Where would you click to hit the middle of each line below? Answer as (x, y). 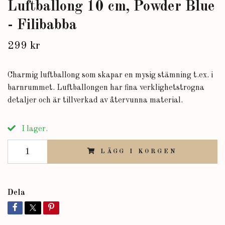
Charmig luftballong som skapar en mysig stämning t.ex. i (110, 75)
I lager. (34, 129)
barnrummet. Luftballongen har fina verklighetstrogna (106, 88)
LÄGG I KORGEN (139, 151)
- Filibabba (42, 25)
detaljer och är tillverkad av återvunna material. (95, 100)
